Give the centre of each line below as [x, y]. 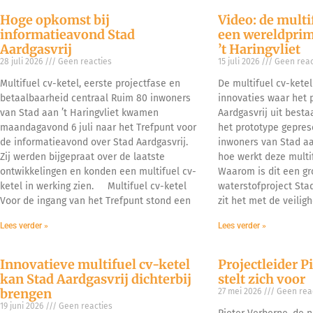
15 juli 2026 [239, 61]
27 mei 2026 [240, 291]
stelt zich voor [261, 279]
